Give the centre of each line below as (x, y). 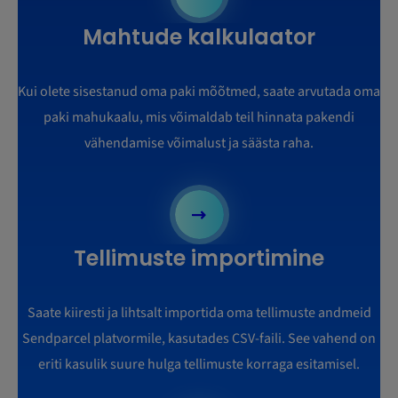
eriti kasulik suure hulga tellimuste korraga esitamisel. (199, 365)
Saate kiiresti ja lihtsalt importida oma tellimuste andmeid (199, 313)
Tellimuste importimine (199, 259)
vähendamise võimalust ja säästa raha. (199, 143)
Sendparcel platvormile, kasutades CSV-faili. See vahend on (199, 339)
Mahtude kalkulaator (199, 37)
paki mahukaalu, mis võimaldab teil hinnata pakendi (199, 118)
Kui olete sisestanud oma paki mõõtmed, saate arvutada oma (199, 92)
